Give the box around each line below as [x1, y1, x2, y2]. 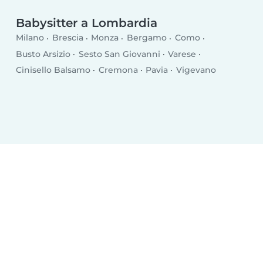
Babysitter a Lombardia [16, 16, 158, 31]
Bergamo [126, 32, 167, 43]
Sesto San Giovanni [78, 48, 160, 59]
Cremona [98, 65, 138, 75]
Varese [168, 48, 197, 59]
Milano [16, 32, 45, 43]
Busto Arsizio [16, 48, 71, 59]
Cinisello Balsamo [16, 65, 91, 75]
